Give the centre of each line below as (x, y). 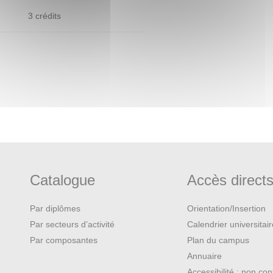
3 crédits (44, 16)
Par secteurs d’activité (72, 224)
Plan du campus (218, 240)
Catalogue (62, 180)
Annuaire (205, 256)
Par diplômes (55, 208)
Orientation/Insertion (227, 208)
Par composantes (64, 240)
